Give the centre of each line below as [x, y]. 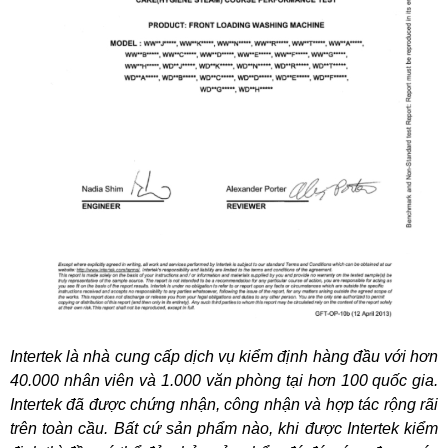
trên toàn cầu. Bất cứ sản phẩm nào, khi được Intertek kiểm [224, 428]
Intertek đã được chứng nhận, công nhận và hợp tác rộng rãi [224, 404]
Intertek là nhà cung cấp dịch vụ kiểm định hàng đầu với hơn [224, 356]
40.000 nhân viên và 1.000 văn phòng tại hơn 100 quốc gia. [224, 380]
